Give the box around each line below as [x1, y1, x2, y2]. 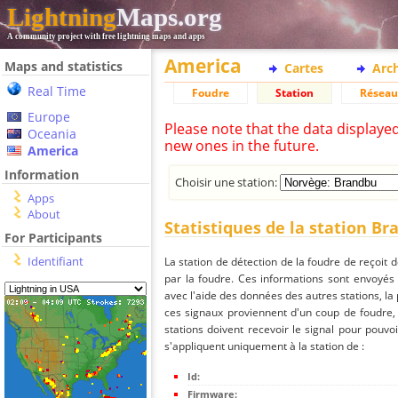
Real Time [28, 83, 86, 99]
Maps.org [116, 3, 222, 31]
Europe [28, 108, 70, 125]
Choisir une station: [175, 173, 281, 190]
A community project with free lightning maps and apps [7, 32, 205, 41]
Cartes [284, 60, 323, 76]
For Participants [4, 229, 102, 246]
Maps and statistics [4, 58, 123, 75]
